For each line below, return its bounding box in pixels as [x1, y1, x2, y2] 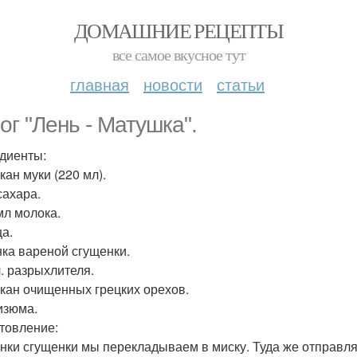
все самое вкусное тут [112, 44, 245, 65]
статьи [217, 73, 265, 96]
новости [143, 73, 202, 96]
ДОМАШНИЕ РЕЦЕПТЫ [73, 17, 284, 44]
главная [70, 73, 129, 96]
